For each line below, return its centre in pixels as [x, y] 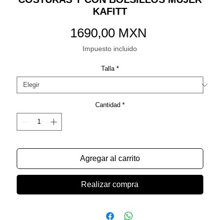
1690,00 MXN [109, 33]
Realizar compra [110, 184]
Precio [165, 33]
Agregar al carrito [110, 158]
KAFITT [110, 12]
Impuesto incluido [110, 49]
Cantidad [108, 105]
